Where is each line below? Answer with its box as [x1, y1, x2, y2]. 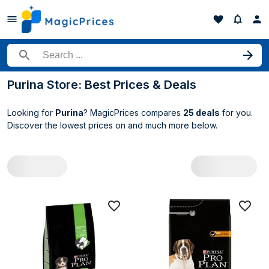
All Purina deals [7, 191, 107, 207]
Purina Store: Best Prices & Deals [7, 77, 196, 92]
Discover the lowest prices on [7, 120, 128, 130]
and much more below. [128, 120, 217, 130]
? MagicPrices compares [83, 107, 183, 118]
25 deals [183, 107, 220, 118]
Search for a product [7, 54, 96, 65]
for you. [220, 107, 253, 118]
